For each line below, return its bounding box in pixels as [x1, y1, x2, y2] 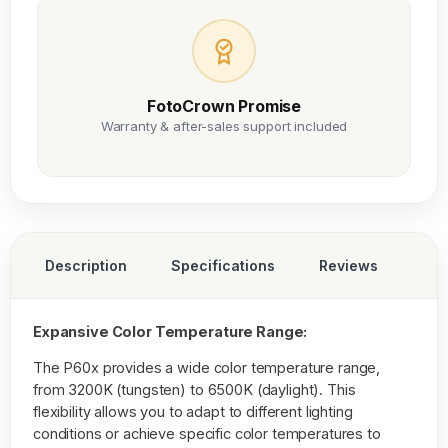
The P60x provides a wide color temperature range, [33, 358, 381, 376]
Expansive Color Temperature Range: [33, 322, 308, 340]
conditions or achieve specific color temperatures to [33, 424, 381, 442]
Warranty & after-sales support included [100, 117, 348, 134]
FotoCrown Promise [146, 95, 302, 116]
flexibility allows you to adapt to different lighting [33, 402, 353, 420]
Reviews [319, 256, 378, 274]
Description [45, 256, 127, 274]
